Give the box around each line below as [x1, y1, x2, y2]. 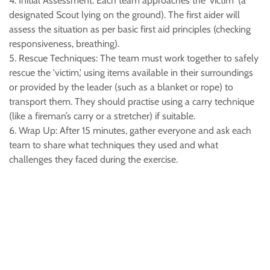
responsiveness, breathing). [9, 38, 119, 49]
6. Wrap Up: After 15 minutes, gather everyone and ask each [9, 125, 251, 136]
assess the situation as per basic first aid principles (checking [9, 24, 251, 35]
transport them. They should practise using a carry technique [9, 96, 254, 107]
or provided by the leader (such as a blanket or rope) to [9, 81, 233, 93]
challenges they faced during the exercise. [9, 154, 178, 165]
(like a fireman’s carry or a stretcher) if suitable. [9, 110, 195, 122]
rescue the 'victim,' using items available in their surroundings [9, 67, 253, 78]
